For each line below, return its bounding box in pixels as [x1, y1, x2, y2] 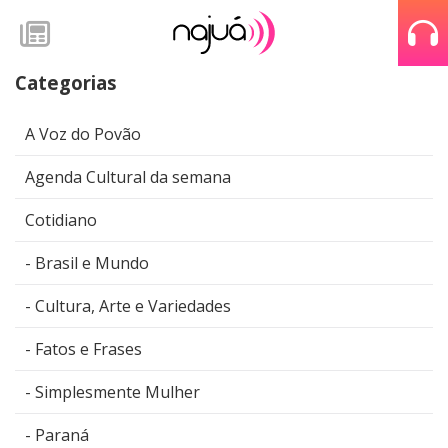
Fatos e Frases [35, 338, 142, 361]
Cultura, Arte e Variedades [35, 295, 231, 318]
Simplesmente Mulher [35, 381, 200, 404]
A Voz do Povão [25, 123, 141, 146]
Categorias [15, 69, 117, 95]
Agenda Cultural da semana [25, 166, 231, 189]
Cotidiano [25, 209, 97, 232]
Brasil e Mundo [35, 252, 149, 275]
